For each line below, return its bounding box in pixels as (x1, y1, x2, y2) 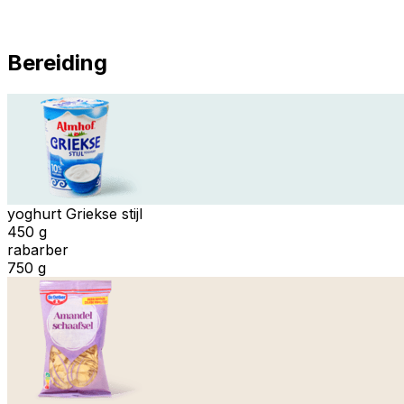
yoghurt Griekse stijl (7, 204, 142, 223)
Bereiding (7, 49, 107, 76)
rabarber (7, 240, 69, 259)
